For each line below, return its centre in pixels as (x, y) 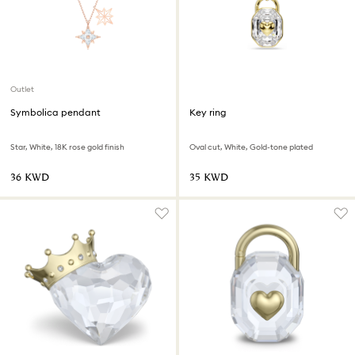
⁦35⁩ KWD (209, 178)
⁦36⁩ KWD (30, 178)
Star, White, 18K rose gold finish (67, 147)
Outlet (22, 89)
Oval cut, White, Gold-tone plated (251, 147)
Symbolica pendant (55, 112)
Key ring (208, 112)
